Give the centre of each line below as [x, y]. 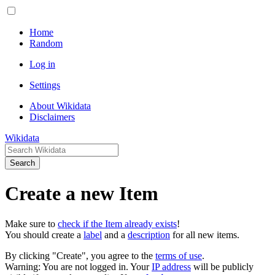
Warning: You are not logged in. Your [78, 266]
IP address [171, 266]
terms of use [179, 255]
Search [22, 163]
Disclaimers [52, 117]
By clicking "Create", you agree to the [80, 255]
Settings [45, 85]
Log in [42, 64]
